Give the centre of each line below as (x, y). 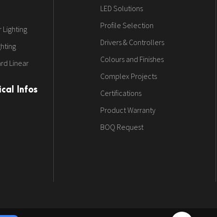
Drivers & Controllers (132, 42)
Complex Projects (128, 76)
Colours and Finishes (132, 59)
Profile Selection (127, 25)
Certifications (121, 93)
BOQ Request (122, 127)
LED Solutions (121, 8)
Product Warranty (128, 110)
